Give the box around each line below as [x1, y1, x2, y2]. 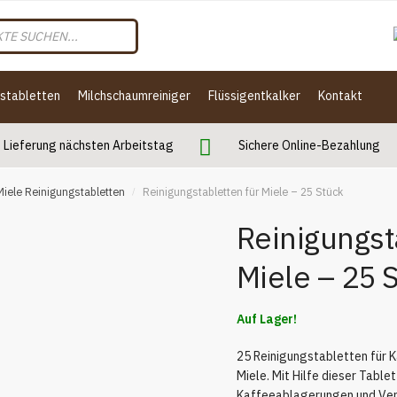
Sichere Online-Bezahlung [238, 137, 380, 153]
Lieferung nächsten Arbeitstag [3, 137, 174, 153]
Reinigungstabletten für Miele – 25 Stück [142, 184, 343, 199]
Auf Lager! [236, 311, 297, 328]
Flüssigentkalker [208, 88, 300, 104]
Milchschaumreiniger [78, 88, 191, 104]
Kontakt [318, 88, 362, 104]
